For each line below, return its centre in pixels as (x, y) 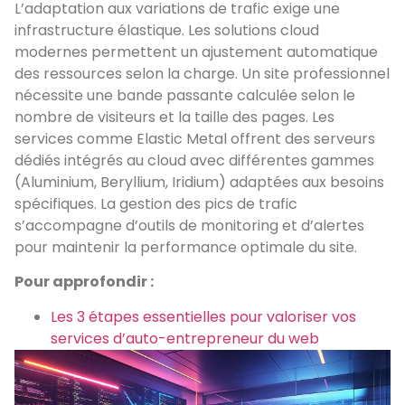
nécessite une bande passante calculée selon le (185, 95)
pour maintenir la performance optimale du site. (186, 247)
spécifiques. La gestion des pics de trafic (156, 203)
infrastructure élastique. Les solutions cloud (167, 30)
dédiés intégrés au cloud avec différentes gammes (194, 160)
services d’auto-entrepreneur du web (185, 338)
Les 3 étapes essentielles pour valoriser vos (203, 316)
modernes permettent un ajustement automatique (196, 52)
